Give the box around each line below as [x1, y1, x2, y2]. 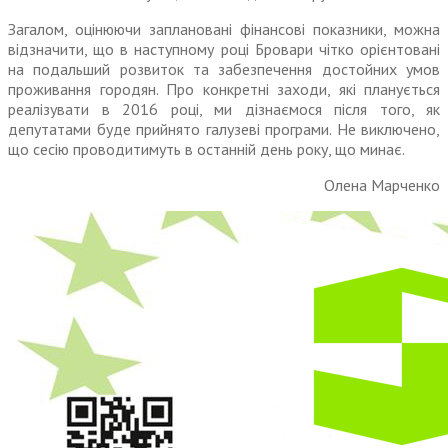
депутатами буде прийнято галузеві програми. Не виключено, [8, 119, 440, 140]
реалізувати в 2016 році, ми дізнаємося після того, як [8, 99, 440, 120]
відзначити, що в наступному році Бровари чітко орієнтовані [8, 39, 440, 60]
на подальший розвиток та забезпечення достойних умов [8, 59, 440, 80]
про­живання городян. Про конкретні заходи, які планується [8, 79, 440, 100]
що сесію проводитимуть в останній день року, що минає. [8, 139, 405, 160]
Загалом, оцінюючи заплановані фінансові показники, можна [8, 19, 440, 40]
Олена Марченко [324, 175, 440, 196]
